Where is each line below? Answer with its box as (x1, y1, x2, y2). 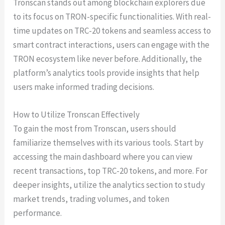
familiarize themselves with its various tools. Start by (13, 137, 204, 149)
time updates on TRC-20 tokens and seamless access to (13, 25, 211, 36)
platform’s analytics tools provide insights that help (13, 67, 200, 78)
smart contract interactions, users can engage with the (13, 39, 210, 50)
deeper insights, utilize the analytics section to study (13, 179, 205, 191)
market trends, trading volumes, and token (13, 193, 170, 205)
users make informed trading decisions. (13, 81, 155, 92)
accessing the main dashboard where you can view (13, 151, 193, 163)
